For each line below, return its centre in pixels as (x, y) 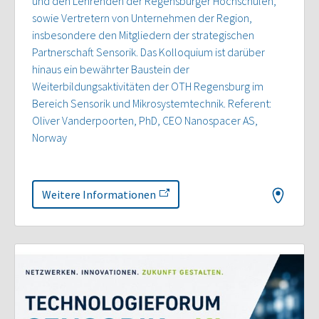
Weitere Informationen (100, 195)
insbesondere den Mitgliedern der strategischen (143, 35)
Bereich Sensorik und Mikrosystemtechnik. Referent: (152, 104)
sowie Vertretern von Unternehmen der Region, (142, 18)
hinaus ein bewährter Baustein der (111, 69)
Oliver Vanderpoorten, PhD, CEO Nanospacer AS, (145, 121)
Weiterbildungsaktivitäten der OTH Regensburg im (148, 87)
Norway (49, 138)
